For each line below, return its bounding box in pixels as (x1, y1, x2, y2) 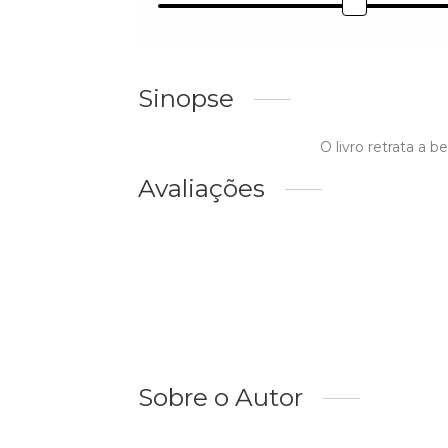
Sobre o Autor (138, 382, 303, 413)
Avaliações (138, 173, 265, 204)
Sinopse (138, 83, 234, 114)
